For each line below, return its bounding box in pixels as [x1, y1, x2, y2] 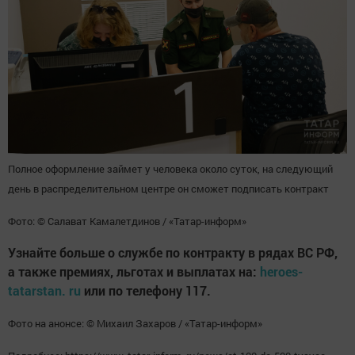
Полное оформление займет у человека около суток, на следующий [8, 161, 333, 176]
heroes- [260, 262, 303, 280]
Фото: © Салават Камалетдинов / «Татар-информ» [8, 213, 246, 228]
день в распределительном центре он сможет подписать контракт [8, 181, 329, 196]
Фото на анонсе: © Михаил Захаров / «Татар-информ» [8, 315, 262, 330]
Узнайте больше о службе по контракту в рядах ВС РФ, [8, 243, 338, 261]
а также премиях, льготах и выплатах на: [8, 262, 260, 280]
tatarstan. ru [8, 281, 81, 299]
